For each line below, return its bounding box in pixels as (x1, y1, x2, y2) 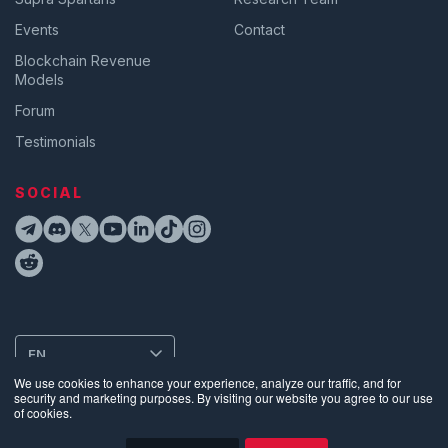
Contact (234, 20, 285, 38)
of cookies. (14, 404, 72, 421)
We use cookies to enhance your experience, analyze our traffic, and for (14, 374, 401, 391)
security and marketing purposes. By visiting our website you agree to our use (14, 389, 433, 406)
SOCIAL (15, 183, 83, 201)
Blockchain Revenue (15, 51, 151, 69)
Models (15, 70, 64, 88)
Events (15, 20, 59, 38)
